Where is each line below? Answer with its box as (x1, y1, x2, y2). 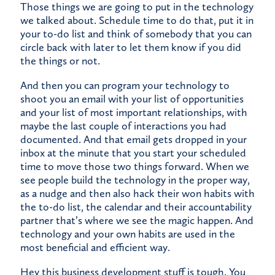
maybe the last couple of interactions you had (20, 119, 227, 133)
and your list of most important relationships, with (20, 106, 247, 120)
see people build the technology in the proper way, (20, 173, 250, 187)
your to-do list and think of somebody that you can (20, 27, 252, 41)
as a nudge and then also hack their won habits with (20, 187, 255, 201)
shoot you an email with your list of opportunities (20, 92, 244, 106)
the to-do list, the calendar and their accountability (20, 200, 252, 214)
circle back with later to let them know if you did (20, 41, 241, 55)
